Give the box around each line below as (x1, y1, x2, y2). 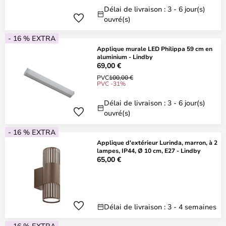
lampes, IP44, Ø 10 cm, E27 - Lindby (97, 146, 200, 154)
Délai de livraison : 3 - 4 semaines (104, 202, 216, 211)
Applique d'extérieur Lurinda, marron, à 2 (97, 138, 217, 146)
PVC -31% (97, 79, 126, 87)
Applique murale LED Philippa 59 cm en (97, 44, 212, 52)
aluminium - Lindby (97, 52, 152, 61)
